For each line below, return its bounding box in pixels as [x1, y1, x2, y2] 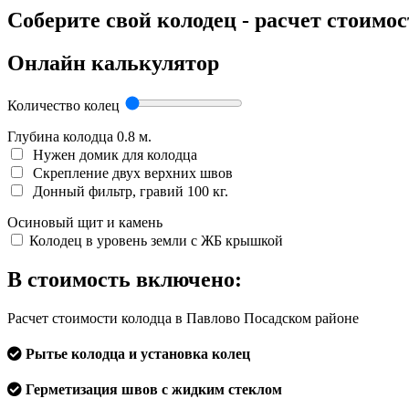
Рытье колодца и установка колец [22, 346, 250, 362]
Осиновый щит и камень [7, 215, 163, 231]
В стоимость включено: [7, 267, 242, 292]
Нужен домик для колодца [29, 147, 197, 163]
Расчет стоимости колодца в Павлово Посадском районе [7, 309, 359, 326]
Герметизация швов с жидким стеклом [22, 382, 282, 398]
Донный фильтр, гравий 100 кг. [29, 184, 228, 200]
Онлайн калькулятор [7, 51, 219, 76]
